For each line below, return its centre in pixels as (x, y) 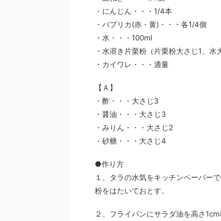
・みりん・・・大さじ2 (134, 128)
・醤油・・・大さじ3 (130, 114)
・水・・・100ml (124, 38)
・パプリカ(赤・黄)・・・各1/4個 (151, 24)
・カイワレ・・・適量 (132, 64)
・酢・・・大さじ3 (127, 101)
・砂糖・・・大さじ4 (130, 141)
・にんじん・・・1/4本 (133, 11)
